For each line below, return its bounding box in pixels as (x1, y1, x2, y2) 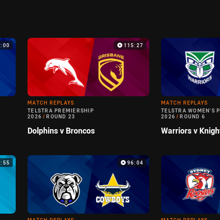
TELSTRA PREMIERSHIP (27, 108, 94, 114)
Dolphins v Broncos (27, 125, 95, 137)
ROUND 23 (46, 113, 76, 120)
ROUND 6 (180, 113, 205, 120)
